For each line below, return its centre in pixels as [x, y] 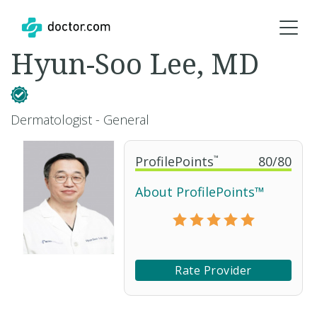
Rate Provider [213, 270]
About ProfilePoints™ [200, 192]
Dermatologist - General [80, 120]
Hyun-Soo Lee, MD [135, 63]
